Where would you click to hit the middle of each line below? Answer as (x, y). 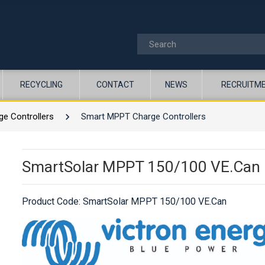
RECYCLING (41, 85)
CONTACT (115, 85)
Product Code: (53, 202)
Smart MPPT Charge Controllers (144, 117)
